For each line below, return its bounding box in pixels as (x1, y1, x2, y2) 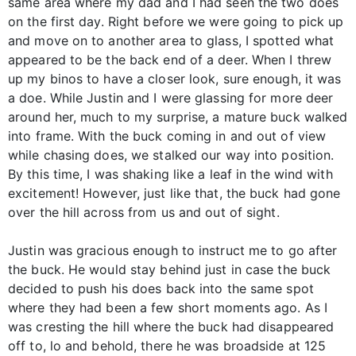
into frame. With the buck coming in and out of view (8, 127, 327, 144)
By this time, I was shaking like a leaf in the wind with (8, 165, 333, 182)
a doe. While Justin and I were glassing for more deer (8, 89, 334, 106)
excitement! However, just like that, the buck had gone (8, 184, 341, 201)
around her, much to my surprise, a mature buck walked (8, 108, 348, 125)
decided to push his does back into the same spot (8, 280, 314, 296)
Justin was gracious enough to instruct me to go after (8, 242, 338, 258)
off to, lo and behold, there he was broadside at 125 (8, 337, 327, 354)
